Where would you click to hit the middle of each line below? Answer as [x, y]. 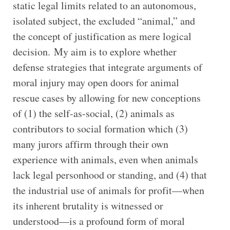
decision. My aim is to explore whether [94, 51]
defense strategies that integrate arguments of [107, 67]
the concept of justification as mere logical [102, 36]
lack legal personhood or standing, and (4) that [110, 175]
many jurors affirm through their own [90, 144]
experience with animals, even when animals [105, 159]
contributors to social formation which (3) [100, 128]
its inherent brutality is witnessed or [88, 205]
